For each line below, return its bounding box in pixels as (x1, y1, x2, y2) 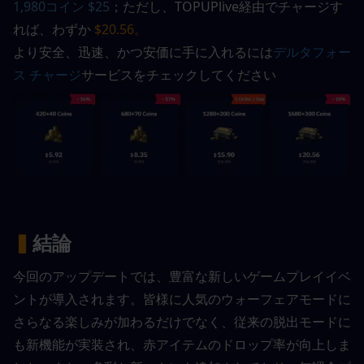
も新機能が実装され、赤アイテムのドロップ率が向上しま (13, 336, 351, 354)
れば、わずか (13, 20, 91, 39)
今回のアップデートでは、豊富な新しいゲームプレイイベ (13, 267, 351, 286)
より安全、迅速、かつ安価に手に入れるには (13, 43, 273, 62)
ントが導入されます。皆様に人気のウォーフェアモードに (13, 290, 351, 309)
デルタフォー (273, 43, 351, 62)
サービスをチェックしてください (81, 66, 276, 84)
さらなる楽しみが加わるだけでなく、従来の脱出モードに (13, 313, 351, 331)
